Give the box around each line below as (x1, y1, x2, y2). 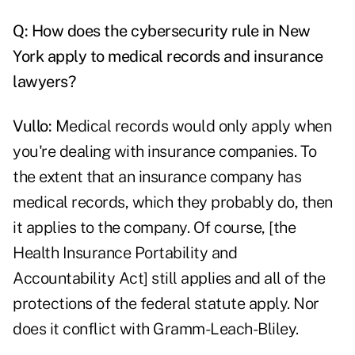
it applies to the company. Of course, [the (13, 218, 296, 238)
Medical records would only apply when (52, 116, 331, 136)
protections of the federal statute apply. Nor (13, 294, 319, 314)
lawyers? (13, 72, 75, 92)
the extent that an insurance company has (13, 167, 301, 187)
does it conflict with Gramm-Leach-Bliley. (13, 319, 299, 339)
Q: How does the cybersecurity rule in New (13, 21, 311, 41)
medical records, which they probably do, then (13, 193, 333, 212)
